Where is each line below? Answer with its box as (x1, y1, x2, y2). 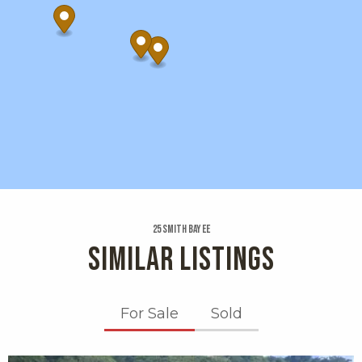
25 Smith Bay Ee (152, 223, 210, 237)
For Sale (120, 305, 179, 323)
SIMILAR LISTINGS (87, 241, 275, 280)
